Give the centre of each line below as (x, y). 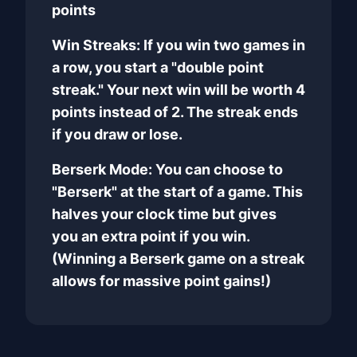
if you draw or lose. (117, 134)
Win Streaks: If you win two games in (178, 45)
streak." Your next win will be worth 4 (178, 90)
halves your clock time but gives (164, 214)
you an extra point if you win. (151, 236)
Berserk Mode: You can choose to (167, 169)
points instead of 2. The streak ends (175, 112)
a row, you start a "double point (158, 67)
